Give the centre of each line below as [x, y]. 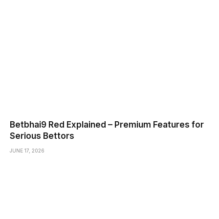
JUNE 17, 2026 [27, 151]
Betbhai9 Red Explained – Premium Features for [107, 125]
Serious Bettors [42, 136]
